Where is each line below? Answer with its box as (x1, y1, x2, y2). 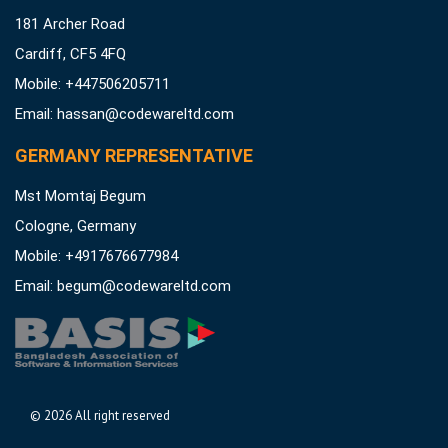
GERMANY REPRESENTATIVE (15, 144, 253, 166)
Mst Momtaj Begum (15, 186, 146, 205)
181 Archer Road (15, 14, 125, 33)
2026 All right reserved (44, 406, 170, 424)
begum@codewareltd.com (57, 276, 231, 295)
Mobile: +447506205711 (15, 74, 170, 93)
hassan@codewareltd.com (57, 104, 234, 123)
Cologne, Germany (15, 216, 136, 235)
